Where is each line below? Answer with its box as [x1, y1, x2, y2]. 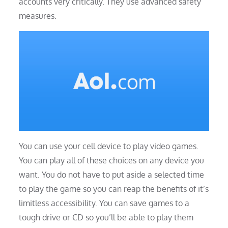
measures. [19, 10, 57, 21]
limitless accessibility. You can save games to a [19, 197, 190, 208]
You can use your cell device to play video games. [19, 140, 199, 151]
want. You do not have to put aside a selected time [19, 169, 205, 180]
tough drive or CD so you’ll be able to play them [19, 212, 194, 222]
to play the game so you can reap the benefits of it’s [19, 183, 209, 194]
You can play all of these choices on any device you [19, 155, 205, 165]
